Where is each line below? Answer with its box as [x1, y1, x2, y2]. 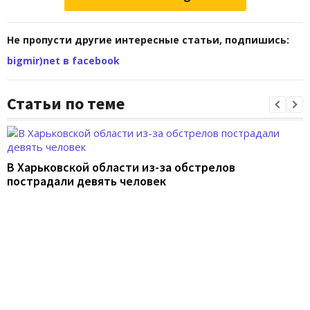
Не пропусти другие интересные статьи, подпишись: [7, 33, 289, 47]
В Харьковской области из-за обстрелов [7, 159, 235, 176]
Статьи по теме [7, 93, 125, 115]
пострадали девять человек [7, 173, 166, 190]
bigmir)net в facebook [7, 54, 120, 68]
